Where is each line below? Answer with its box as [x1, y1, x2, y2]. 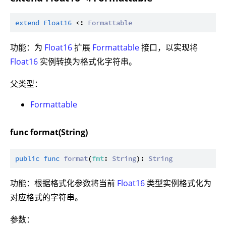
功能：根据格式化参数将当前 [10, 177, 117, 189]
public [15, 153, 39, 163]
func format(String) [10, 127, 88, 138]
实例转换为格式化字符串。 [38, 56, 137, 68]
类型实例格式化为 [145, 177, 211, 189]
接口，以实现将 [139, 42, 198, 53]
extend [15, 18, 39, 28]
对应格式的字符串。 [10, 191, 83, 203]
